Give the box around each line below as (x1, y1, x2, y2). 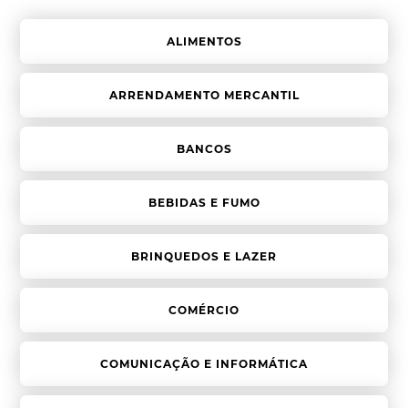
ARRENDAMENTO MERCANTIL (108, 88, 300, 103)
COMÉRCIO (168, 303, 240, 318)
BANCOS (176, 142, 232, 157)
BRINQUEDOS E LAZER (131, 250, 277, 264)
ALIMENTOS (166, 35, 242, 49)
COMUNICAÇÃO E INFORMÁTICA (100, 357, 308, 372)
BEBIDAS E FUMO (148, 196, 260, 210)
